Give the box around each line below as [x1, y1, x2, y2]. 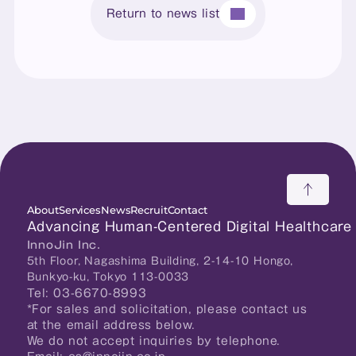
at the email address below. [26, 319, 195, 331]
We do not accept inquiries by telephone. [26, 335, 281, 347]
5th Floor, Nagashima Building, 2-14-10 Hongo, [26, 256, 293, 267]
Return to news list [106, 7, 220, 19]
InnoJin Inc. [26, 240, 101, 251]
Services [58, 203, 101, 217]
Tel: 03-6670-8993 [26, 288, 147, 300]
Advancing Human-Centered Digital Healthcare [26, 220, 352, 234]
